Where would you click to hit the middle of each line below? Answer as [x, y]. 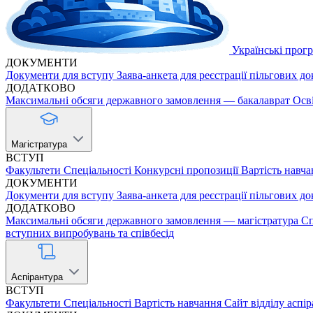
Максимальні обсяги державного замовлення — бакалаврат [148, 100]
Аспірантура [37, 277]
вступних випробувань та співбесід [90, 233]
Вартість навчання [178, 303]
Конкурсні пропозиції [186, 170]
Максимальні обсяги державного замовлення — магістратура [152, 220]
